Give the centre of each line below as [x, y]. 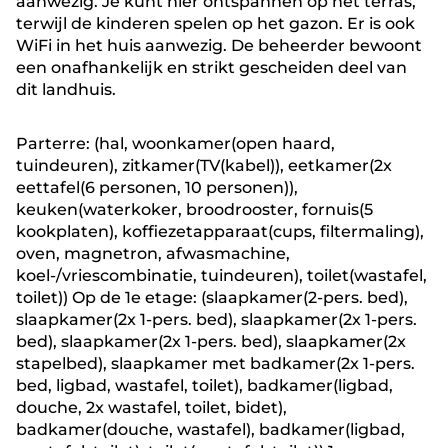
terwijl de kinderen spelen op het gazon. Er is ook [215, 23]
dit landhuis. [66, 89]
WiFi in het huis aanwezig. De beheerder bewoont [219, 45]
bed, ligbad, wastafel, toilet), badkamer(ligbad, [204, 385]
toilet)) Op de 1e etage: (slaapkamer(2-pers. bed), [212, 297]
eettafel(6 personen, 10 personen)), [157, 187]
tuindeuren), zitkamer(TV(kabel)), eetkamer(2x [204, 165]
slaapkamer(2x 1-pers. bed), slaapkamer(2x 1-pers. [216, 319]
